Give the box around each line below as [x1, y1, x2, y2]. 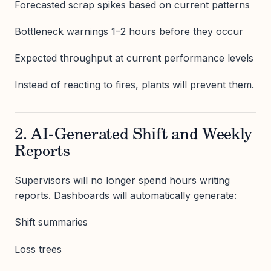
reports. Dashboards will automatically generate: [15, 189, 237, 202]
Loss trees [15, 243, 62, 255]
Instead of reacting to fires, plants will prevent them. [15, 79, 254, 91]
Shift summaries [15, 216, 88, 229]
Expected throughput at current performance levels [15, 51, 253, 64]
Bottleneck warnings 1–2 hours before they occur [15, 25, 243, 38]
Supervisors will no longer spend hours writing [15, 174, 230, 187]
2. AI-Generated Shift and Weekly [15, 128, 253, 144]
